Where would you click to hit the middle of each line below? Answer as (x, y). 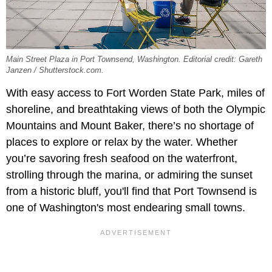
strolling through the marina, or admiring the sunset (129, 175)
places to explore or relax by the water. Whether (122, 142)
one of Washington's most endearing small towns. (126, 207)
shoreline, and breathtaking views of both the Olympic (136, 109)
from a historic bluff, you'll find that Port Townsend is (131, 191)
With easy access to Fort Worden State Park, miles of (135, 93)
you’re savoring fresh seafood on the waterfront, (122, 158)
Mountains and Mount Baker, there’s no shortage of (130, 125)
